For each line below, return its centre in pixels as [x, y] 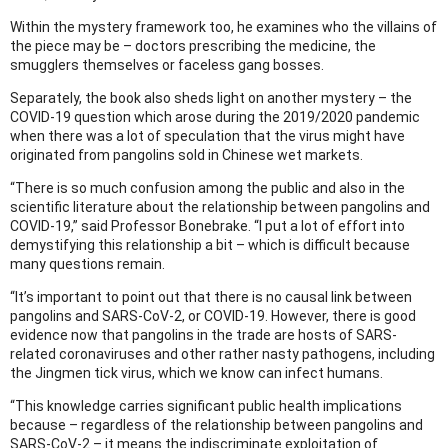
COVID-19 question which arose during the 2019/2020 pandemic [215, 116]
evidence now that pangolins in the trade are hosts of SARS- [203, 334]
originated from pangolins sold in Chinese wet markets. [186, 154]
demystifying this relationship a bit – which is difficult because [210, 244]
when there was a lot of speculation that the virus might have [207, 135]
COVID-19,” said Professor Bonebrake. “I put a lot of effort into [207, 225]
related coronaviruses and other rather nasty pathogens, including [222, 353]
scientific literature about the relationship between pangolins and [220, 206]
